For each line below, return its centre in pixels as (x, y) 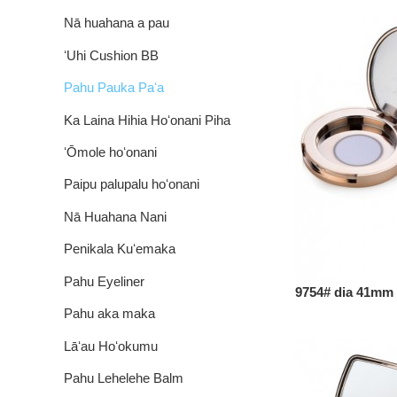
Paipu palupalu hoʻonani (132, 184)
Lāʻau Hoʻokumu (111, 346)
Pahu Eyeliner (104, 281)
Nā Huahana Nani (115, 216)
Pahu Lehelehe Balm (124, 378)
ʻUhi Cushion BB (111, 55)
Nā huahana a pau (117, 23)
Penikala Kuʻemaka (120, 249)
